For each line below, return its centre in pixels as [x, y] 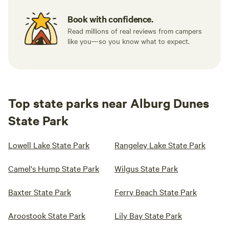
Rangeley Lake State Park [160, 145]
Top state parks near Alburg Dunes [109, 103]
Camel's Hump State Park [54, 168]
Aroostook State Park [47, 215]
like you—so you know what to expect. [129, 41]
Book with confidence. [110, 19]
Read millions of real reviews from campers [135, 31]
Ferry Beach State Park [156, 192]
